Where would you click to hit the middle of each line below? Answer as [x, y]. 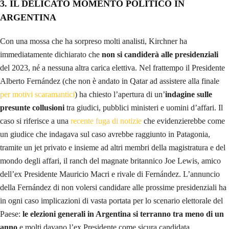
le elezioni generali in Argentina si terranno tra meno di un [123, 214]
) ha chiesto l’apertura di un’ [120, 95]
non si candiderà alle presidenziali [160, 55]
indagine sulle [189, 95]
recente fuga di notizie [106, 121]
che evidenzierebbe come [183, 121]
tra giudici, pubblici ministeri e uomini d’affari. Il [144, 108]
